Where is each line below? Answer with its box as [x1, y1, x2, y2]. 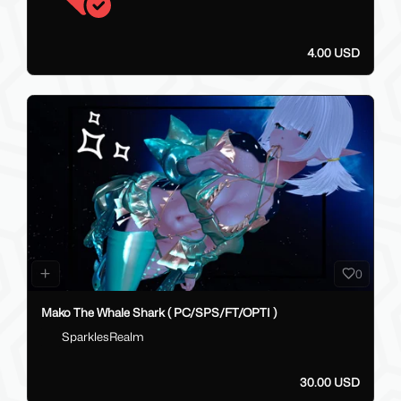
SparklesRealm [61, 329, 144, 345]
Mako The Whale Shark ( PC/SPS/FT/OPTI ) [41, 304, 277, 320]
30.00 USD [300, 374, 360, 389]
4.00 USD [307, 45, 360, 60]
